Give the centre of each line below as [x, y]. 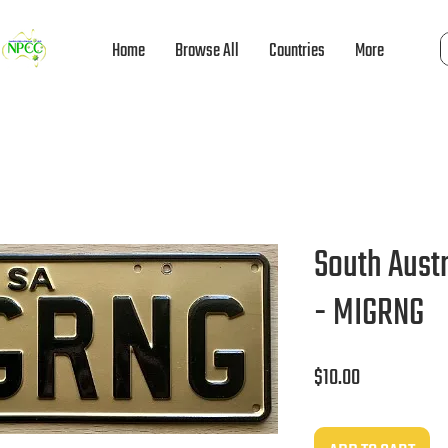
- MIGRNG [369, 314]
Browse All [207, 51]
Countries [297, 51]
